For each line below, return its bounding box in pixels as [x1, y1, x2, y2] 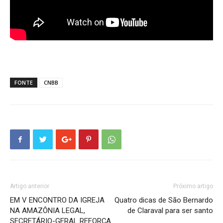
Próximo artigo [173, 183, 213, 190]
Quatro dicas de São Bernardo [114, 196, 213, 205]
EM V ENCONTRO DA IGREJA [10, 196, 105, 205]
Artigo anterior [10, 183, 49, 190]
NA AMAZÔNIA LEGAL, [10, 206, 85, 216]
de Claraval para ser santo [127, 206, 213, 216]
